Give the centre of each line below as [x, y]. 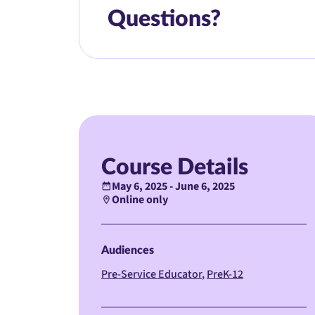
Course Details [175, 168]
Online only [140, 200]
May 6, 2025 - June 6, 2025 [173, 187]
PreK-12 [225, 275]
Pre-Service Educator [152, 275]
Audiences [128, 251]
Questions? [164, 19]
